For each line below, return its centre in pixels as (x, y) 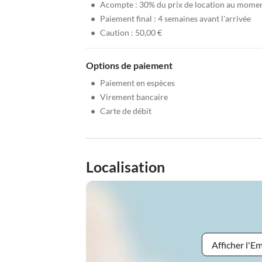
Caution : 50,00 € (131, 32)
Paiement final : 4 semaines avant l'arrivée (175, 18)
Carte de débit (126, 111)
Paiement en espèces (137, 83)
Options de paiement (129, 65)
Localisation (125, 167)
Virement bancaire (134, 97)
